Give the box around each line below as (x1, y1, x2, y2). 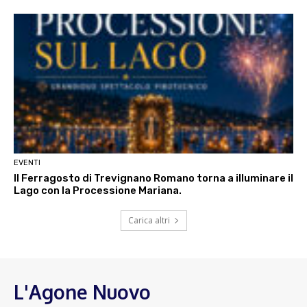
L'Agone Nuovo (14, 280, 151, 305)
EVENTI (14, 158, 40, 168)
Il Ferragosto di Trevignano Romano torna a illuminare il (14, 172, 293, 185)
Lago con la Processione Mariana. (14, 184, 182, 197)
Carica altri (127, 214, 170, 227)
